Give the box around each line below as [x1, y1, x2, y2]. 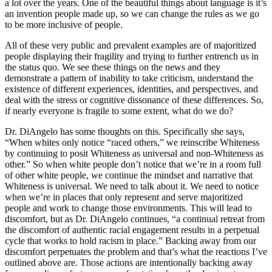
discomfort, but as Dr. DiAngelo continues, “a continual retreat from [5, 213, 265, 224]
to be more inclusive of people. [5, 19, 123, 30]
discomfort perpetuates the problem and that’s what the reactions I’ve [5, 246, 267, 257]
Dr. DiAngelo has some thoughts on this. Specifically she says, [5, 126, 245, 137]
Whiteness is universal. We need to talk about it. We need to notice [5, 180, 259, 191]
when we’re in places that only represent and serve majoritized [5, 191, 243, 202]
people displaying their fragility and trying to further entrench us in [5, 50, 259, 61]
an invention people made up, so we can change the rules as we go [5, 8, 259, 19]
